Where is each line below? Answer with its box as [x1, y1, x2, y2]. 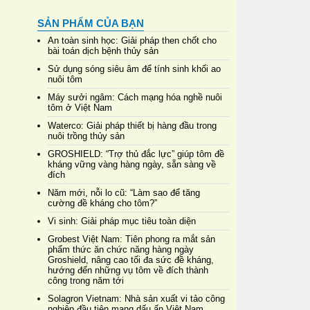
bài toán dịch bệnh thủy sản [47, 45, 158, 56]
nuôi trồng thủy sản [47, 130, 125, 141]
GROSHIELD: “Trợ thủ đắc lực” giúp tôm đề [47, 148, 224, 159]
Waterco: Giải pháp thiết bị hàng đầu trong [47, 120, 217, 131]
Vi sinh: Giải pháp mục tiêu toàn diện [47, 215, 196, 226]
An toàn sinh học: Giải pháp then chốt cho [47, 35, 217, 46]
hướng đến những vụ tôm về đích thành [47, 264, 208, 275]
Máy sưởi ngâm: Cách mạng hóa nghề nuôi [47, 91, 222, 102]
